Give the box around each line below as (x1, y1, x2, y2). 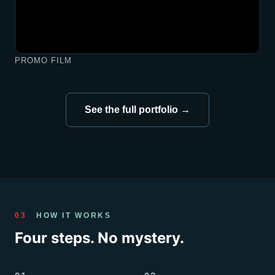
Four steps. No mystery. (15, 229, 184, 247)
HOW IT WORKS (33, 211, 112, 220)
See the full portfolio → (85, 104, 190, 115)
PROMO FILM (15, 56, 72, 66)
